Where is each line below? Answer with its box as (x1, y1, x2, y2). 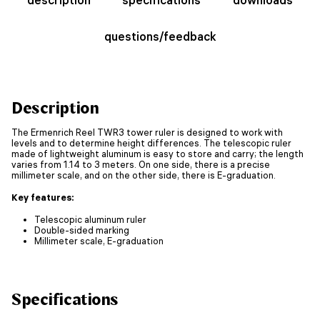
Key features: (11, 191, 74, 203)
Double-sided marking (34, 224, 129, 236)
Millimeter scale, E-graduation (34, 234, 164, 246)
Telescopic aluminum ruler (34, 213, 146, 225)
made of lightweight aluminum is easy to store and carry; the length (11, 147, 304, 159)
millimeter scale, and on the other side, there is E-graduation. (11, 169, 276, 181)
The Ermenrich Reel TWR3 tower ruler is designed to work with (11, 126, 283, 138)
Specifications (11, 289, 119, 309)
